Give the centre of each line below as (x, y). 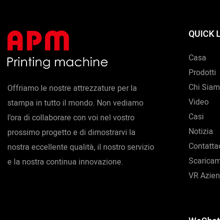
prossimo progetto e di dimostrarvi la (71, 133)
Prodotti (202, 73)
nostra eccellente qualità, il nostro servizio (81, 148)
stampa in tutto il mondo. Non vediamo (75, 103)
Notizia (201, 132)
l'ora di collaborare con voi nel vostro (71, 118)
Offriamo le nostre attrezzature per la (72, 89)
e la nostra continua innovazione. (65, 162)
